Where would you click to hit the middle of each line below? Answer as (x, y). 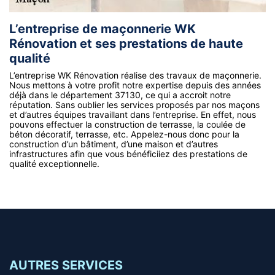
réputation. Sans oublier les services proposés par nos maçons (134, 104)
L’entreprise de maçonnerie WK (103, 29)
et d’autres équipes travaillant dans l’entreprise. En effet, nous (133, 114)
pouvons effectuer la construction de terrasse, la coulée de (127, 124)
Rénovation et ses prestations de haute (126, 43)
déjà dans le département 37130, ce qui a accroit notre (120, 95)
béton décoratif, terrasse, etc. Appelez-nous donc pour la (124, 134)
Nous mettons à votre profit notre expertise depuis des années (135, 85)
